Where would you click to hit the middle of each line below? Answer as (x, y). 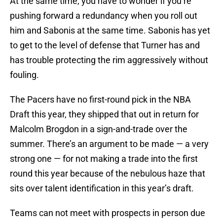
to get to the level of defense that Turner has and (105, 45)
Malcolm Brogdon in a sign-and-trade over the (99, 129)
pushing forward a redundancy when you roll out (104, 16)
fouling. (24, 75)
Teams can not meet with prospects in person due (108, 213)
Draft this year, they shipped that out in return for (104, 114)
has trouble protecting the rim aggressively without (109, 60)
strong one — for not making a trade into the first (104, 159)
